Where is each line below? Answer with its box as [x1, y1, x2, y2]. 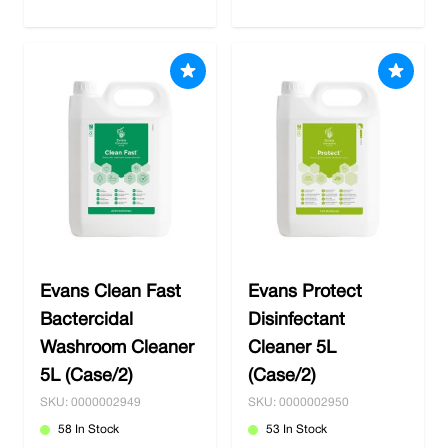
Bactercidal [40, 312, 133, 329]
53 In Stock [266, 424, 327, 435]
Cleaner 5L [248, 340, 336, 357]
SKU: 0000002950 [248, 397, 349, 408]
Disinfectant [248, 312, 345, 329]
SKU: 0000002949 [40, 397, 141, 408]
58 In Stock [58, 424, 119, 435]
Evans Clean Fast [40, 284, 181, 301]
